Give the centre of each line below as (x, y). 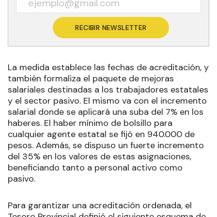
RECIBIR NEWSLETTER (111, 27)
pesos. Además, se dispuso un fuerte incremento (106, 145)
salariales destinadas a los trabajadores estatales (108, 89)
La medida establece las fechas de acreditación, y (108, 67)
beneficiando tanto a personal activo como (95, 167)
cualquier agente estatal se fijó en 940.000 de (101, 134)
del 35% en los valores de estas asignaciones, (100, 156)
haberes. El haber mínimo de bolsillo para (90, 123)
